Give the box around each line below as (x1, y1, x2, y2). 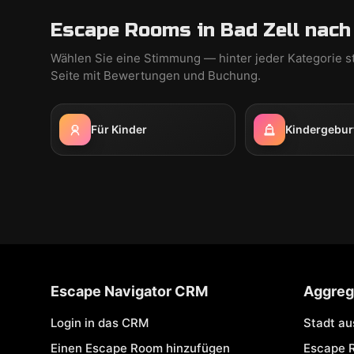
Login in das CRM (51, 315, 149, 330)
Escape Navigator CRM (51, 283, 208, 299)
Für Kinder (91, 122, 147, 136)
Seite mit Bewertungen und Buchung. (51, 68, 261, 83)
